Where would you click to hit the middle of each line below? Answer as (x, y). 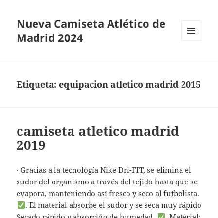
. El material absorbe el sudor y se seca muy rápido (113, 205)
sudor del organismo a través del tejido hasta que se (107, 182)
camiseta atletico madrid (98, 131)
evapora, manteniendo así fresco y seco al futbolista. (108, 193)
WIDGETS (195, 61)
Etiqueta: (38, 84)
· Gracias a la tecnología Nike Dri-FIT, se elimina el (104, 170)
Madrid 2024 (50, 38)
